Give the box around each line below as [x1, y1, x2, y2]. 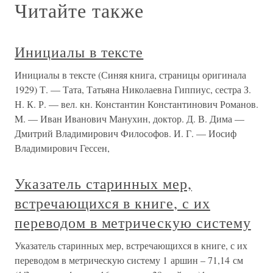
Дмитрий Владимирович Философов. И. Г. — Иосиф [15, 127, 236, 140]
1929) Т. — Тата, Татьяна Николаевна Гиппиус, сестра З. [15, 83, 251, 96]
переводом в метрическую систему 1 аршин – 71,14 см [15, 253, 243, 266]
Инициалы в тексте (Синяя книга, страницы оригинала [15, 68, 246, 81]
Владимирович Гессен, [15, 141, 110, 154]
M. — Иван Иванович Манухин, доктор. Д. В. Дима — [15, 112, 244, 125]
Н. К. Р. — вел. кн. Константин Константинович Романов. [15, 97, 258, 110]
